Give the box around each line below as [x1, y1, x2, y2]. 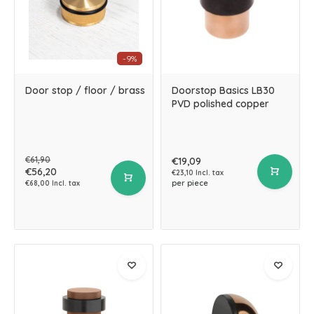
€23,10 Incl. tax [172, 168, 224, 177]
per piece [172, 178, 208, 188]
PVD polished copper [172, 97, 269, 110]
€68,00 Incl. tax [25, 179, 80, 188]
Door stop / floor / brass [25, 84, 145, 97]
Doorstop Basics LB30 [172, 84, 275, 97]
